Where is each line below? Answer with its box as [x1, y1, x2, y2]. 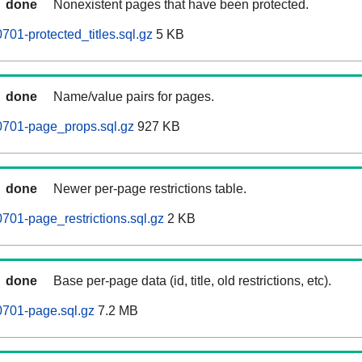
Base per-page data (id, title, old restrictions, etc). [53, 274, 331, 288]
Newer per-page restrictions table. [53, 182, 246, 196]
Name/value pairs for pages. [53, 90, 214, 104]
